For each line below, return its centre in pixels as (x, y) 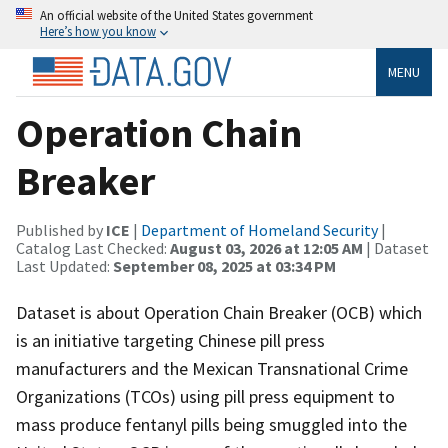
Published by (61, 229)
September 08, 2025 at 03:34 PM (224, 265)
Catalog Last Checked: (93, 247)
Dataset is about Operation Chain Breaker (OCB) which (219, 312)
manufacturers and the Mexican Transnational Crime (212, 368)
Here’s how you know (98, 31)
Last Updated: (64, 265)
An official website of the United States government (176, 15)
